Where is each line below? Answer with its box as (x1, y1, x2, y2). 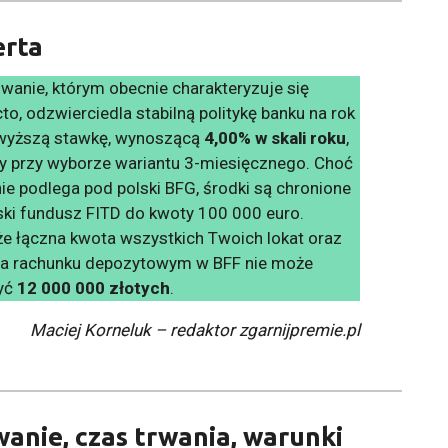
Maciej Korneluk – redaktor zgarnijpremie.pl (30, 319, 361, 340)
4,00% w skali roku (204, 127, 347, 148)
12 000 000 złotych (17, 277, 171, 298)
